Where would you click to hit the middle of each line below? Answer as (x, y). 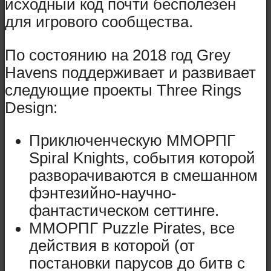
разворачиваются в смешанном (143, 176)
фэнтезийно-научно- (103, 193)
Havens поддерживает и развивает (130, 72)
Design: (31, 107)
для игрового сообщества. (99, 21)
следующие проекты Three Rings (123, 90)
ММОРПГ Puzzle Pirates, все (132, 228)
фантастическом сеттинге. (124, 211)
